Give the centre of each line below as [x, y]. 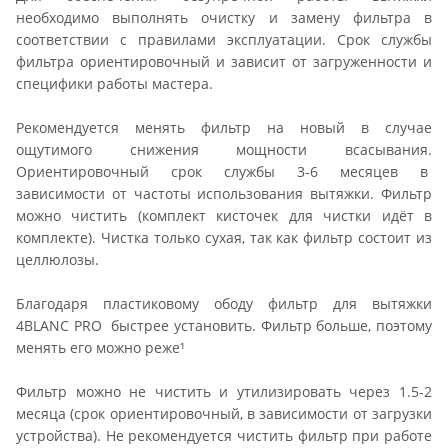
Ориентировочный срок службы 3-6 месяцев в [224, 171]
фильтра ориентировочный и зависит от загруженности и [224, 61]
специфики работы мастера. [116, 83]
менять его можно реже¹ [100, 347]
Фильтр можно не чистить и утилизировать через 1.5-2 [224, 391]
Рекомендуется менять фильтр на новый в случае [224, 127]
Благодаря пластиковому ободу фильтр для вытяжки [224, 303]
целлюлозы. [59, 259]
